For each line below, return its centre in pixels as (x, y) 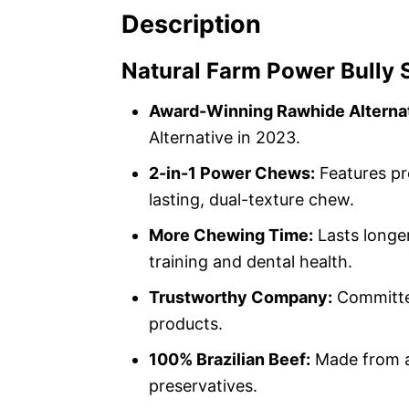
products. (186, 324)
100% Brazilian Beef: (230, 360)
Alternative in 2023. (225, 138)
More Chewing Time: (231, 236)
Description (191, 25)
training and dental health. (251, 262)
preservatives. (203, 386)
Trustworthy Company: (241, 298)
